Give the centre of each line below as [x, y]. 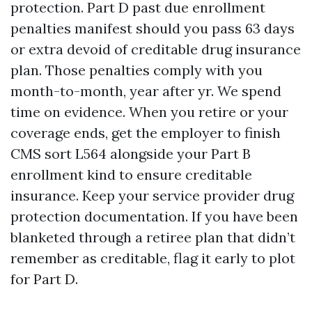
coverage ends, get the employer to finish [146, 133]
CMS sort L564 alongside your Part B [131, 154]
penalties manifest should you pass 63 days [153, 28]
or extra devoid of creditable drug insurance [156, 49]
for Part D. [44, 279]
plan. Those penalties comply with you [136, 70]
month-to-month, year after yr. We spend [146, 91]
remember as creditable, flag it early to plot [153, 258]
